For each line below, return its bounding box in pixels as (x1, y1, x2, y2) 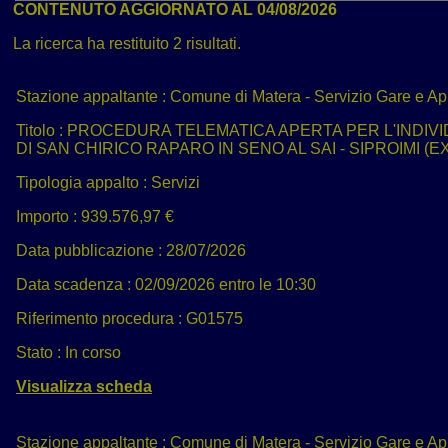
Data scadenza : (15, 276, 135, 294)
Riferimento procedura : (15, 310, 182, 328)
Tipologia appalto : (15, 174, 151, 192)
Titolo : (15, 122, 67, 140)
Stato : (15, 344, 65, 362)
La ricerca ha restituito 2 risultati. (12, 34, 241, 52)
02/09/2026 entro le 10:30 (134, 276, 316, 294)
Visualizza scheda (15, 378, 152, 396)
